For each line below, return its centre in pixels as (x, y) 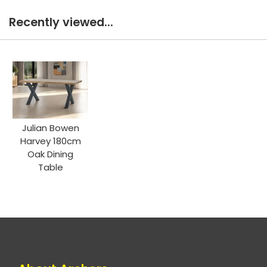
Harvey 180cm (50, 141)
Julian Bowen (50, 128)
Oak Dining (51, 154)
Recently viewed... (61, 23)
